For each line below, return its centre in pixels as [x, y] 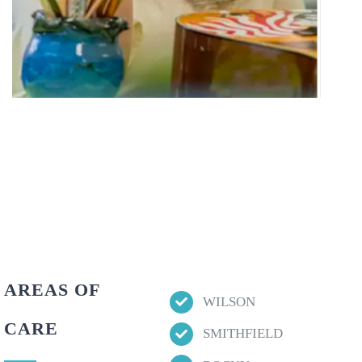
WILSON [229, 301]
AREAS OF [51, 289]
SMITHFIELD [242, 334]
